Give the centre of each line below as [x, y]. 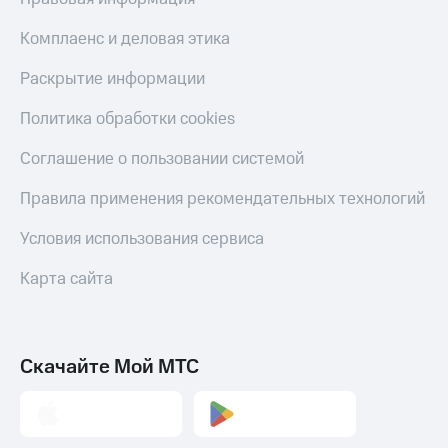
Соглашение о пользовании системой [162, 159]
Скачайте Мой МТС [109, 367]
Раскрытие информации [112, 79]
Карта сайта [66, 279]
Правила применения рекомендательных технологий [222, 199]
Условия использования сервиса [142, 239]
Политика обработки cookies [127, 119]
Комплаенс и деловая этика [125, 39]
